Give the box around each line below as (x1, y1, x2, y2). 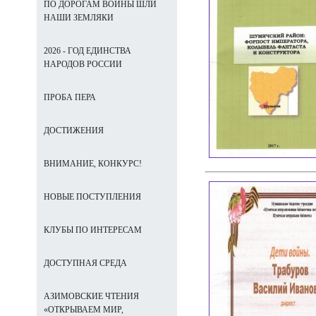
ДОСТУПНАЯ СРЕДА (44, 258, 127, 268)
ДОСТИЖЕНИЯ (44, 126, 104, 135)
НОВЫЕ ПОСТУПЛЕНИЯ (44, 192, 141, 202)
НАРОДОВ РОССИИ (44, 59, 122, 69)
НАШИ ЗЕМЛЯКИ (44, 13, 114, 23)
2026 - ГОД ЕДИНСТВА (44, 46, 131, 56)
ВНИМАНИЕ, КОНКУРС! (44, 159, 142, 169)
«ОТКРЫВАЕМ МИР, (44, 305, 123, 315)
